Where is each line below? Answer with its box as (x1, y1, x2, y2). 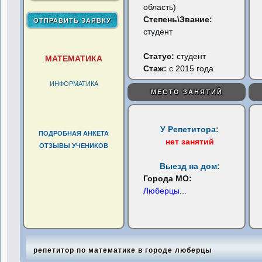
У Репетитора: (160, 125, 219, 134)
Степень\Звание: (143, 15, 213, 24)
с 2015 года (167, 64, 214, 73)
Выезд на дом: (159, 161, 220, 171)
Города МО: (143, 174, 192, 183)
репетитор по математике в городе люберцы (29, 246, 212, 254)
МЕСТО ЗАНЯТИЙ (150, 88, 223, 95)
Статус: (143, 51, 177, 61)
